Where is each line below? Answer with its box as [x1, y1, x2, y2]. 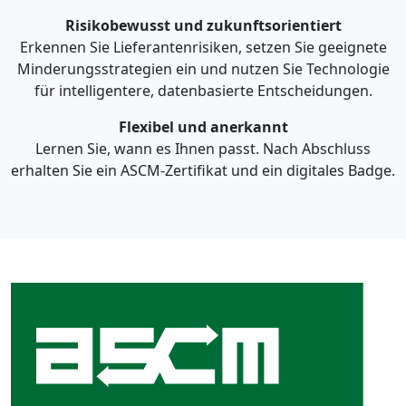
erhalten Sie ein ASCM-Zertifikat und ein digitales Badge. [11, 159, 395, 180]
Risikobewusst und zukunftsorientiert [64, 14, 342, 35]
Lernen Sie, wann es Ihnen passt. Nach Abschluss [35, 138, 371, 159]
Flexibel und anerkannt [118, 116, 288, 137]
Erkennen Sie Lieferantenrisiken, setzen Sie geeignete [19, 36, 387, 57]
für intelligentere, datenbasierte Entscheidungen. [34, 80, 372, 101]
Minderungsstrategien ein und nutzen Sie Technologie [16, 58, 390, 79]
